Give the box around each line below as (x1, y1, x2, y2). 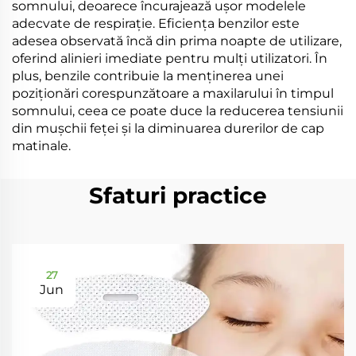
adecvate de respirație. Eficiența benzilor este (12, 16, 300, 31)
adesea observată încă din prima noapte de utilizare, (12, 33, 342, 48)
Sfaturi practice (89, 182, 267, 209)
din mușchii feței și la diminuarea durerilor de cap (12, 121, 324, 136)
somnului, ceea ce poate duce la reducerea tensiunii (12, 103, 343, 118)
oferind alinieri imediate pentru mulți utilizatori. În (12, 51, 327, 66)
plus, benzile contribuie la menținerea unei (12, 68, 284, 83)
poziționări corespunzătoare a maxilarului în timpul (12, 86, 334, 101)
